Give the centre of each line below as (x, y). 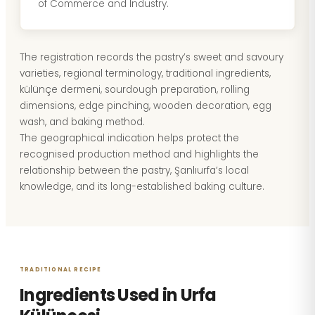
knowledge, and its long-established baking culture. (142, 187)
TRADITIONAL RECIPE (61, 270)
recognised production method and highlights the (139, 154)
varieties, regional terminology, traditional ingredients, (145, 73)
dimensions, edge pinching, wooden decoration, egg (146, 106)
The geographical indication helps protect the (129, 138)
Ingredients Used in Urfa (118, 295)
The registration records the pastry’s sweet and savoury (152, 57)
